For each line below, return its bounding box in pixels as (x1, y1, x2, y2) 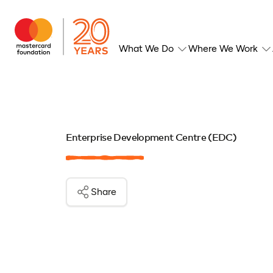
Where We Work (188, 43, 258, 54)
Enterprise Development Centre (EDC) (65, 133, 237, 143)
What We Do (119, 43, 174, 54)
